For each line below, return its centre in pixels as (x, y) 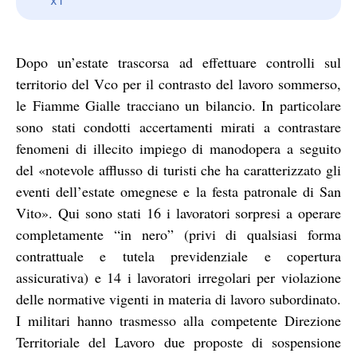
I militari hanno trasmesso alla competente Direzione (178, 320)
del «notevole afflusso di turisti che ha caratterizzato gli (178, 169)
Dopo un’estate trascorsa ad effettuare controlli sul (178, 62)
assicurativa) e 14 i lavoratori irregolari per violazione (178, 277)
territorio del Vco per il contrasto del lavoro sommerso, (178, 83)
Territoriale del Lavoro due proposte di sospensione (178, 341)
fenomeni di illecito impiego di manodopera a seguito (178, 148)
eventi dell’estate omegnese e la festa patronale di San (178, 191)
